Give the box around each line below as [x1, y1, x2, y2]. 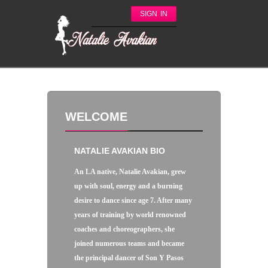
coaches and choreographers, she [74, 225, 175, 233]
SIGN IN [139, 10, 167, 18]
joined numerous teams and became [74, 239, 184, 248]
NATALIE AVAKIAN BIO [74, 146, 165, 156]
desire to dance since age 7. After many [74, 196, 192, 205]
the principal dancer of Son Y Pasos [74, 254, 184, 262]
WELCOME [65, 110, 127, 123]
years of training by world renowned [74, 211, 186, 219]
